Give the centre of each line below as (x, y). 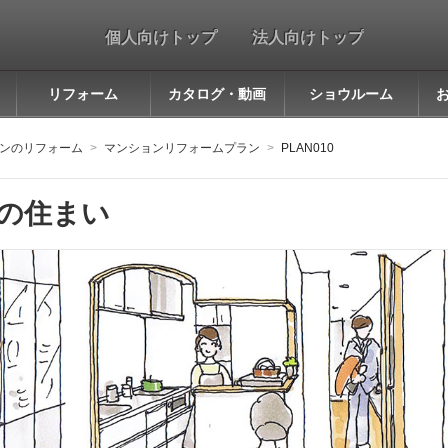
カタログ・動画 (217, 94)
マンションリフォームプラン (181, 148)
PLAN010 (307, 148)
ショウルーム (351, 94)
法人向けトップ (307, 37)
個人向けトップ (160, 37)
